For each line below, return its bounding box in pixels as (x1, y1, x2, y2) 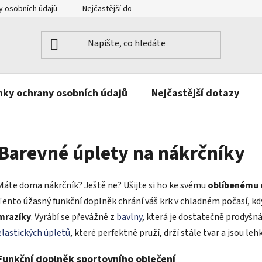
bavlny (115, 210, 142, 223)
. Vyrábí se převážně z (31, 210, 115, 223)
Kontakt (173, 3, 200, 15)
